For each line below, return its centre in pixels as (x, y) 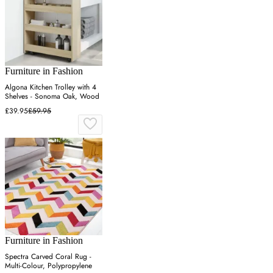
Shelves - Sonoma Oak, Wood (52, 97)
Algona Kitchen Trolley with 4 (51, 87)
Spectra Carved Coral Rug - (48, 257)
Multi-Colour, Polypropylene (48, 266)
